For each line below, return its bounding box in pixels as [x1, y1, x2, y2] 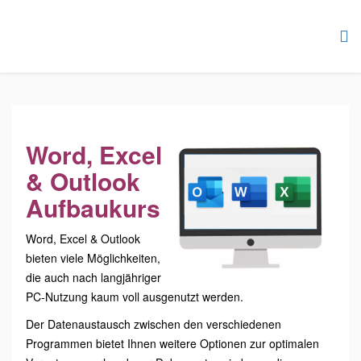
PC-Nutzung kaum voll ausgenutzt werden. [26, 288, 243, 305]
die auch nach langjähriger [26, 269, 161, 285]
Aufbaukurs [26, 190, 160, 225]
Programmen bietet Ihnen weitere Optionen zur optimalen [26, 335, 319, 351]
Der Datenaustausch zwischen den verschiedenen [26, 316, 281, 332]
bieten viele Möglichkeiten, [26, 250, 160, 266]
